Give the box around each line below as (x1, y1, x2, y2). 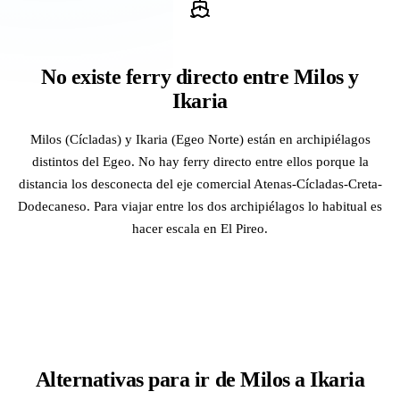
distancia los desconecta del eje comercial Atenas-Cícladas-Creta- (18, 175, 382, 191)
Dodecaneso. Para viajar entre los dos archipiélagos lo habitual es (18, 197, 382, 213)
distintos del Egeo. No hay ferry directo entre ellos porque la (31, 153, 369, 169)
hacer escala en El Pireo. (132, 220, 268, 236)
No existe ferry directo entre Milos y (41, 64, 359, 88)
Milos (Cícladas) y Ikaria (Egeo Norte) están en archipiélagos (29, 130, 371, 146)
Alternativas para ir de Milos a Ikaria (35, 367, 365, 391)
